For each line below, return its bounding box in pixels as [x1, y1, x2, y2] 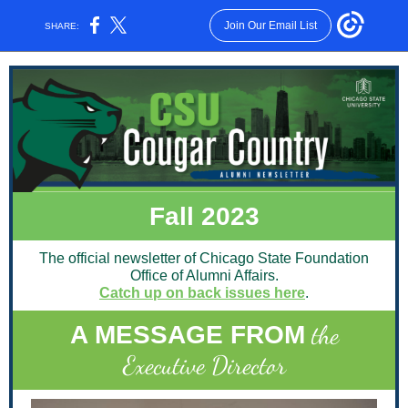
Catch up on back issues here [99, 285, 305, 301]
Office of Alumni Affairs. [129, 268, 279, 283]
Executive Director [122, 350, 286, 381]
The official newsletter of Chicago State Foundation [39, 250, 369, 266]
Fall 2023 [148, 202, 260, 230]
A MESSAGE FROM [69, 321, 305, 349]
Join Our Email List [223, 19, 317, 32]
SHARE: [39, 20, 86, 31]
